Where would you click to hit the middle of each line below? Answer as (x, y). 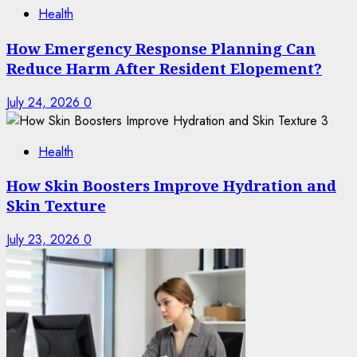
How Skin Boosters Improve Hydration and (171, 186)
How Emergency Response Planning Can (161, 48)
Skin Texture (56, 206)
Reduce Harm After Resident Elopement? (164, 68)
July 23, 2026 (45, 240)
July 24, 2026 (45, 102)
